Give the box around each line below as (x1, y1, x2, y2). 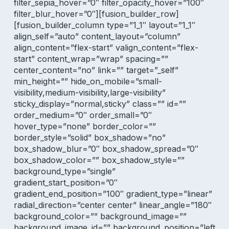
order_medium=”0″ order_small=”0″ (13, 110, 152, 120)
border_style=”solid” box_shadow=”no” (13, 132, 166, 143)
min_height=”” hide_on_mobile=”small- (13, 76, 162, 86)
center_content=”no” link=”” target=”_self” (13, 65, 178, 75)
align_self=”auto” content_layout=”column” (13, 31, 180, 41)
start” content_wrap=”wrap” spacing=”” (13, 54, 168, 64)
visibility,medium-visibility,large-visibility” (13, 87, 166, 98)
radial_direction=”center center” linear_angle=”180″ (13, 200, 212, 210)
